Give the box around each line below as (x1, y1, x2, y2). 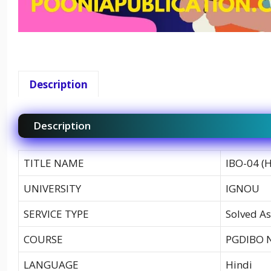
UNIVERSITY (24, 181, 81, 195)
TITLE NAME (24, 155, 84, 170)
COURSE (24, 232, 63, 246)
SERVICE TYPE (24, 206, 89, 221)
